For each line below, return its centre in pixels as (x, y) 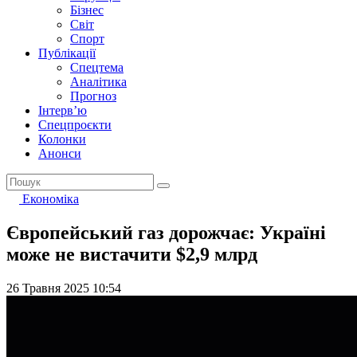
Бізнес (87, 10)
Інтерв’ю (63, 110)
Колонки (62, 139)
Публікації (67, 53)
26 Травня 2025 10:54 (64, 288)
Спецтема (97, 67)
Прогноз (93, 96)
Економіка (51, 199)
